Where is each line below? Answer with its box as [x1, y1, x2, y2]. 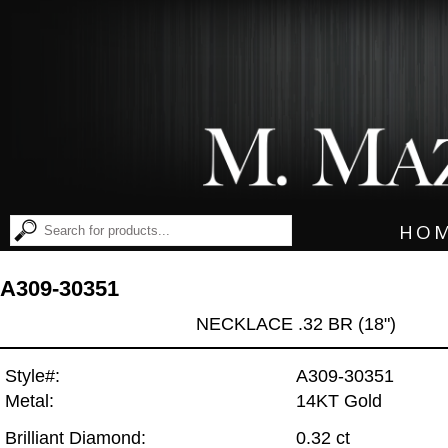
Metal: [5, 391, 54, 412]
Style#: [5, 366, 60, 387]
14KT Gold [296, 391, 382, 412]
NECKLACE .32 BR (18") [195, 313, 396, 334]
